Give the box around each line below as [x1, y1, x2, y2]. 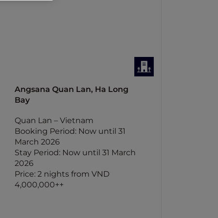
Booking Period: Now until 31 [15, 127, 126, 136]
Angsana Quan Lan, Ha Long [15, 85, 129, 94]
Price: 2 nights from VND [15, 169, 110, 179]
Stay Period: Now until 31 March [15, 148, 136, 157]
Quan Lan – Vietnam [15, 116, 94, 125]
